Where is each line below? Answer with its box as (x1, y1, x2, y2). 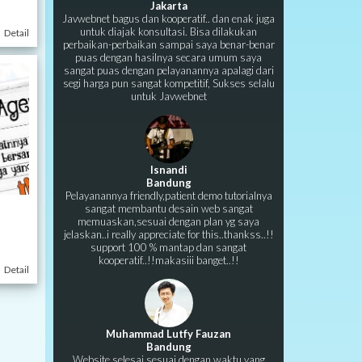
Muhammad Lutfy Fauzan (106, 327, 231, 340)
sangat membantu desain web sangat (84, 202, 253, 215)
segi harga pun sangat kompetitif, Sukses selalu (62, 77, 275, 90)
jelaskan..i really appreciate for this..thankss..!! (63, 228, 274, 241)
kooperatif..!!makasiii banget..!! (98, 254, 239, 267)
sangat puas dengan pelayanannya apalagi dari (63, 64, 274, 77)
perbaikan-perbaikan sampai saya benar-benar (62, 38, 275, 51)
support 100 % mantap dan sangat (90, 241, 246, 254)
